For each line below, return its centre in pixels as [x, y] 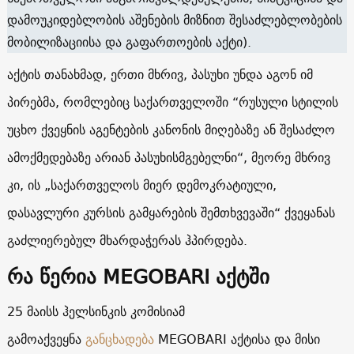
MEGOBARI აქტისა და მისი [237, 339]
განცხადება [119, 339]
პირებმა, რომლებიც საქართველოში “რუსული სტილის [172, 102]
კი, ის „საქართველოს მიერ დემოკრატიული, [141, 185]
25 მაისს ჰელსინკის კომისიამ [96, 311]
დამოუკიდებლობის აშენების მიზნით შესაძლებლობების [174, 19]
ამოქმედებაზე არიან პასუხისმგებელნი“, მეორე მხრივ [168, 157]
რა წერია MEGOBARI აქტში [138, 276]
